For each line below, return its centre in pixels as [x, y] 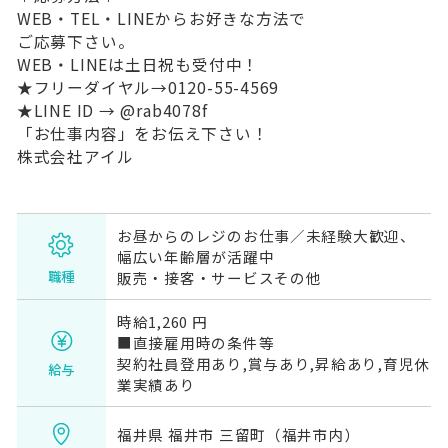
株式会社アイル [75, 157]
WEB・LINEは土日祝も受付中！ [138, 65]
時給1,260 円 [162, 322]
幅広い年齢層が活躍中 [195, 257]
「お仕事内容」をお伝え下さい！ [142, 134]
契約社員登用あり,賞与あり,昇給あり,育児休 [273, 364]
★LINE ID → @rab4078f [112, 111]
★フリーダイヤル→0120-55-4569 [148, 88]
